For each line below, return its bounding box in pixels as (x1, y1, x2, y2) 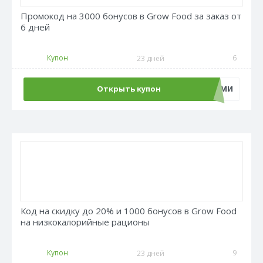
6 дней (21, 21, 50, 33)
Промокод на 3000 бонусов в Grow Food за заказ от (21, 10, 241, 22)
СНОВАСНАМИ (176, 83, 233, 94)
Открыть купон (96, 83, 161, 94)
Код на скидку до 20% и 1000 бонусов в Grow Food (21, 205, 237, 217)
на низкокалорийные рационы (21, 216, 150, 228)
